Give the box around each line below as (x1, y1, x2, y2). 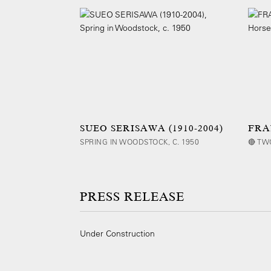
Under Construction (80, 228, 155, 239)
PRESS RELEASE (80, 190, 184, 204)
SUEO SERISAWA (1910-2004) (80, 123, 223, 134)
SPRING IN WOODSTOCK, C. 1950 (80, 137, 199, 146)
